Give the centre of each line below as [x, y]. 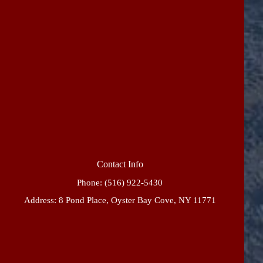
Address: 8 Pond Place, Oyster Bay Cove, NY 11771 [120, 200]
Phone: [91, 182]
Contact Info [120, 164]
